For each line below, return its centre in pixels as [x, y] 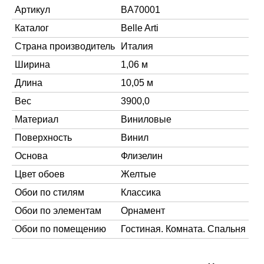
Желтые [138, 174]
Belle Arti [140, 28]
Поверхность [43, 138]
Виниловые [146, 119]
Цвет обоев [40, 174]
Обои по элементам [58, 211]
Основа [31, 156]
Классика [141, 192]
